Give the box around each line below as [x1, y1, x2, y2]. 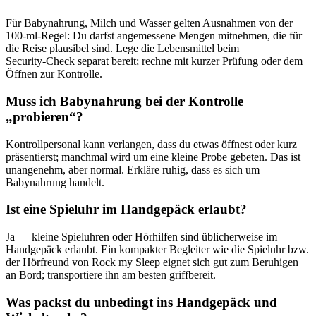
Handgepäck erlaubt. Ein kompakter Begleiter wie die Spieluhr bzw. [6, 243, 309, 255]
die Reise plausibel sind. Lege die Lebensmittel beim [6, 42, 239, 55]
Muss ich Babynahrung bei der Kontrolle [6, 93, 243, 109]
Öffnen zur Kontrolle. [6, 68, 102, 80]
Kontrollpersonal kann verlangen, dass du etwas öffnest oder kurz [6, 138, 297, 150]
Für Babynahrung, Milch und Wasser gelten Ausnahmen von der [6, 17, 293, 30]
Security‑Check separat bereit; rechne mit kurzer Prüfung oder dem [6, 55, 303, 68]
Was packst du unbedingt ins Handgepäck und [6, 294, 277, 310]
